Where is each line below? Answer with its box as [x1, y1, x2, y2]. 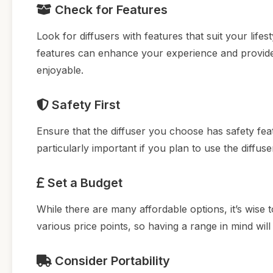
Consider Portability [52, 253, 170, 268]
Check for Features [52, 2, 168, 17]
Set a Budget [44, 175, 122, 190]
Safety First [49, 97, 120, 112]
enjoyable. [37, 63, 83, 76]
